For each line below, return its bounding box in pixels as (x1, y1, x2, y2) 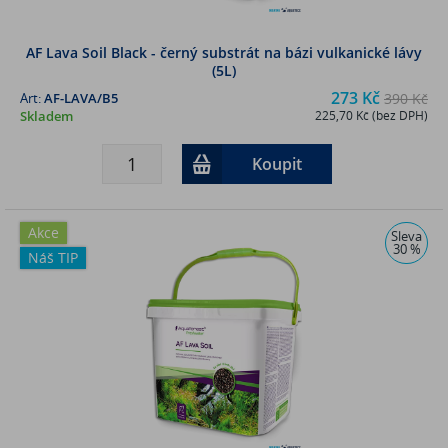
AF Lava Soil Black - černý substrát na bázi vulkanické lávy (26, 42, 422, 62)
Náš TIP (28, 247, 78, 267)
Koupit (251, 152, 302, 175)
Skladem (20, 106, 73, 125)
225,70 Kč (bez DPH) (315, 106, 428, 124)
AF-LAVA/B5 (44, 88, 118, 107)
